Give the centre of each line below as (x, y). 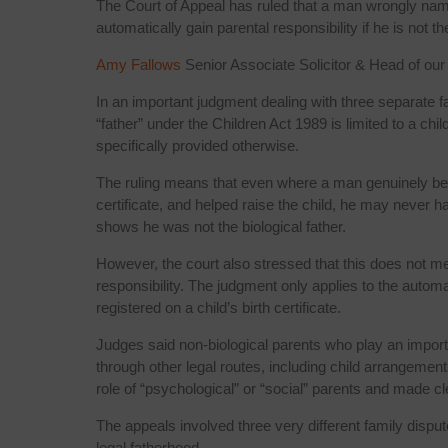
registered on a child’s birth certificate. (218, 307)
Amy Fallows (138, 64)
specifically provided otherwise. (197, 145)
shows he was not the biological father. (221, 226)
